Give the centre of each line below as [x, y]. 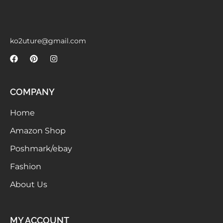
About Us [29, 185]
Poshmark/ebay [41, 149]
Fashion [26, 167]
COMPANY [32, 92]
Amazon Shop [38, 131]
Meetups [88, 12]
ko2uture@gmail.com [48, 41]
